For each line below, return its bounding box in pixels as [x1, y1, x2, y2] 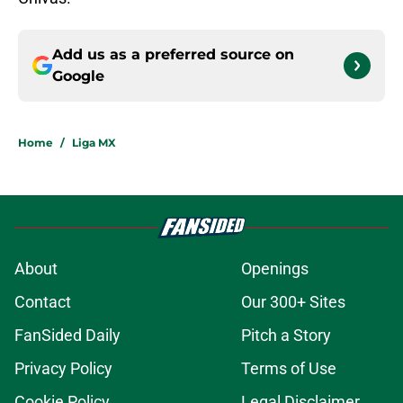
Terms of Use [241, 359, 336, 379]
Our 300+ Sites [241, 292, 345, 312]
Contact [14, 292, 71, 312]
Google [52, 67, 104, 85]
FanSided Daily [14, 326, 121, 345]
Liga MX [72, 136, 116, 150]
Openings [241, 259, 309, 279]
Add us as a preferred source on [52, 46, 294, 64]
